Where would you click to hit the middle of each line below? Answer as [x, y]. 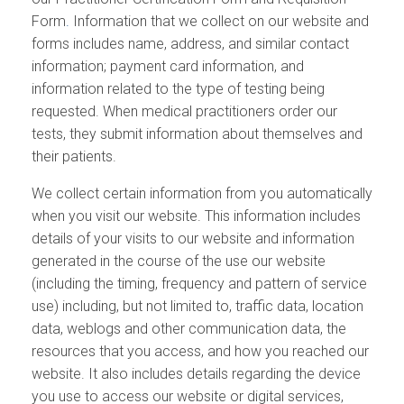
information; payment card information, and [168, 67]
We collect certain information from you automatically [202, 194]
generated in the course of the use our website [179, 262]
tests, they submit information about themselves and [197, 134]
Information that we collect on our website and [221, 22]
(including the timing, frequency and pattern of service [199, 284]
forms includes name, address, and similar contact [190, 44]
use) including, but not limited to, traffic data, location [197, 307]
